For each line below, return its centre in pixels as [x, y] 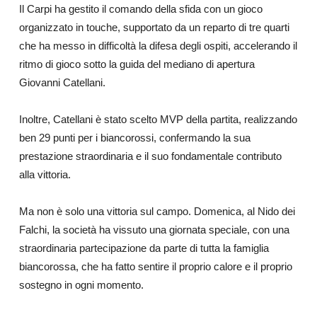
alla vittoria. [45, 175]
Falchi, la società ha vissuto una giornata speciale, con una [154, 230]
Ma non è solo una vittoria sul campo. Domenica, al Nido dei [157, 212]
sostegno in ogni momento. [81, 285]
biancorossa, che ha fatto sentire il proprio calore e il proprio [155, 267]
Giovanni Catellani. [62, 83]
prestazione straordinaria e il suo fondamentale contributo [150, 156]
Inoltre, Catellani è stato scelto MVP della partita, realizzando [158, 120]
